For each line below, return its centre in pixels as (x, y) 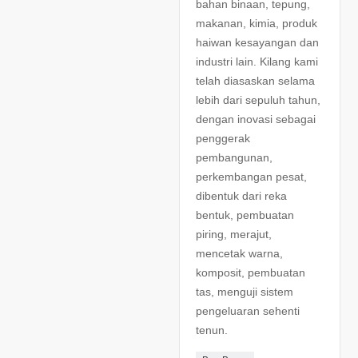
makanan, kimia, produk (257, 23)
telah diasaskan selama (255, 80)
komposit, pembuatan (251, 272)
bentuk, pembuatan (245, 215)
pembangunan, (234, 157)
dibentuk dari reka (241, 195)
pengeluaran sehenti (248, 310)
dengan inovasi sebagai (256, 119)
